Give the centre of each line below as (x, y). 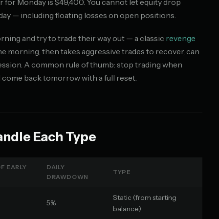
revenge (181, 38)
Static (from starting (145, 197)
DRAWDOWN (67, 177)
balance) (127, 209)
